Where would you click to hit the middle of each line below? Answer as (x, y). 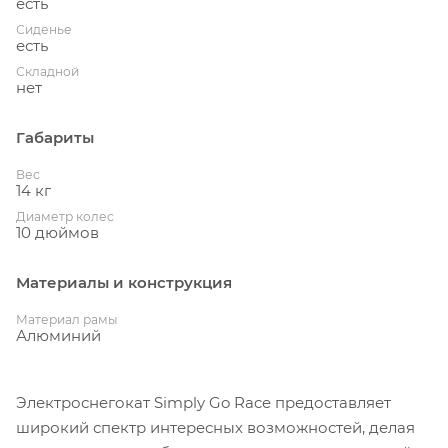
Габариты (55, 137)
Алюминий (58, 335)
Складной (47, 71)
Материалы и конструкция (124, 282)
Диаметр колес (65, 216)
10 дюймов (57, 232)
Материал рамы (67, 319)
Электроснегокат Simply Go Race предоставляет (203, 402)
